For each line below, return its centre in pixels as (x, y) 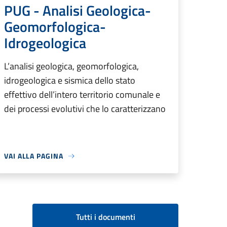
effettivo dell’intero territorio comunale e (82, 95)
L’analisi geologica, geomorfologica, (71, 66)
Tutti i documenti (105, 217)
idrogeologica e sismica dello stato (70, 81)
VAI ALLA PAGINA (34, 156)
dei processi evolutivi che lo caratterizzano (85, 109)
